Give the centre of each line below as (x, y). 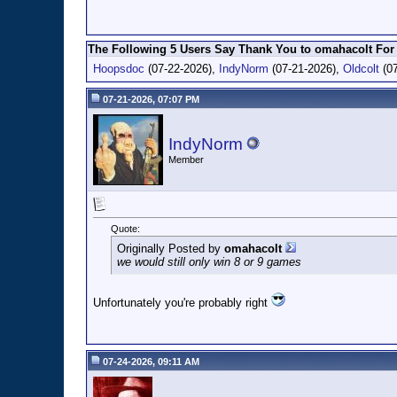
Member (186, 160)
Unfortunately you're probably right (182, 303)
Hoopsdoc (119, 69)
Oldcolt (361, 69)
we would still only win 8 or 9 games (209, 262)
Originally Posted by (171, 249)
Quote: (125, 229)
